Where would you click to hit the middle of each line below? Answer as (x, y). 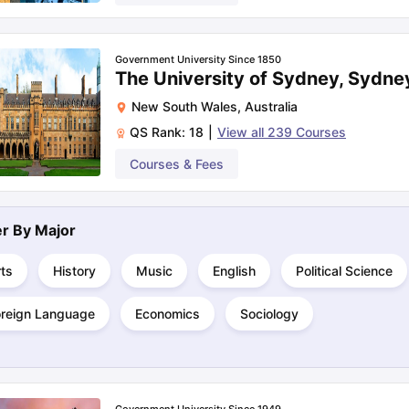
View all (242, 132)
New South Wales (184, 106)
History (74, 271)
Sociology (269, 314)
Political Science (344, 271)
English (234, 271)
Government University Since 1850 (198, 59)
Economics (168, 314)
